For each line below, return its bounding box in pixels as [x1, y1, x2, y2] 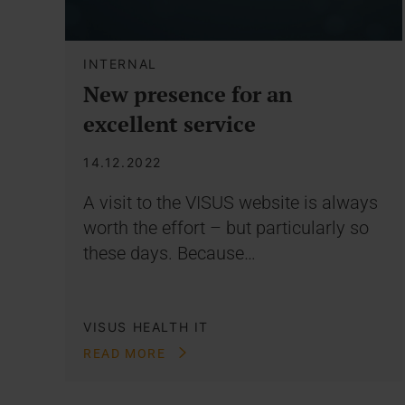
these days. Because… [83, 241, 256, 264]
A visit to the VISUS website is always [83, 191, 378, 213]
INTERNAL [83, 55, 157, 71]
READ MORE [83, 345, 170, 361]
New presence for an [83, 79, 292, 108]
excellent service [83, 108, 256, 138]
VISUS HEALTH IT [83, 318, 209, 334]
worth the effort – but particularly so [83, 216, 369, 239]
